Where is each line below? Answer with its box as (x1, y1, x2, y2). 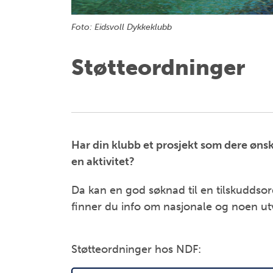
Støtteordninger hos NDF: (71, 243, 201, 256)
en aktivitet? (71, 155, 135, 168)
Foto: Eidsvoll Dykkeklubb (71, 22, 172, 32)
